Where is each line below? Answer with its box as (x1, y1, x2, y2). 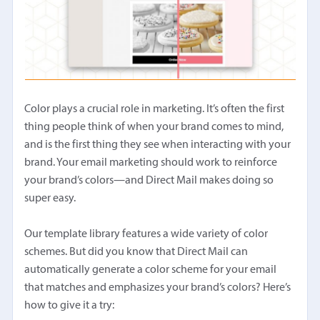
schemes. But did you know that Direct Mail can (24, 246, 249, 259)
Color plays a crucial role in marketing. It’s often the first (24, 104, 285, 116)
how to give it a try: (24, 300, 115, 312)
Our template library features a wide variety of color (24, 229, 269, 241)
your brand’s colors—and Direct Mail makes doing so (24, 175, 274, 187)
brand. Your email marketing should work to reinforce (24, 157, 278, 169)
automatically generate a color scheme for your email (24, 264, 277, 276)
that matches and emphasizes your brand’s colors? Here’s (24, 282, 291, 294)
